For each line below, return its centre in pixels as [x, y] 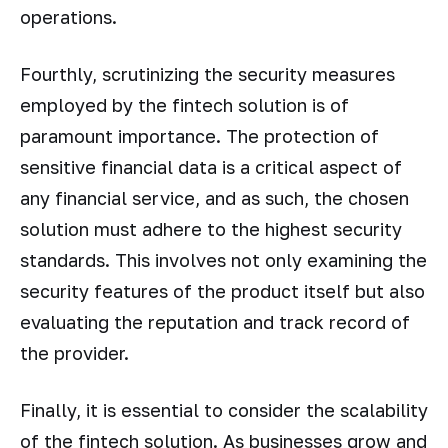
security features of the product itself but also [222, 290]
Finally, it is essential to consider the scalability [224, 409]
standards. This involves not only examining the [223, 259]
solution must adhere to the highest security [211, 228]
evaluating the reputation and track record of [215, 321]
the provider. [74, 352]
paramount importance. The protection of [199, 135]
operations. [68, 17]
